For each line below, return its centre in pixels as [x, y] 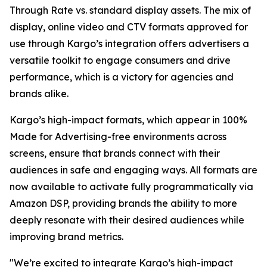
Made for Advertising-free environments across [118, 136]
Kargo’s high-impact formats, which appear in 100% [128, 120]
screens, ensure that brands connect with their [115, 153]
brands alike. [39, 94]
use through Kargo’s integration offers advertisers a [129, 44]
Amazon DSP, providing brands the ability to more [123, 203]
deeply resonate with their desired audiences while [127, 220]
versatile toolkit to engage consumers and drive [120, 60]
